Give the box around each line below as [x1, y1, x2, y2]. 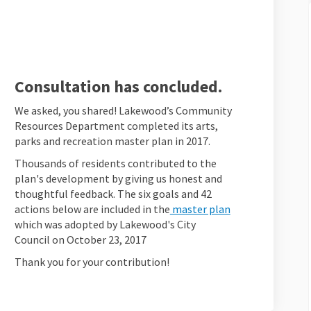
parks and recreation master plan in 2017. [14, 134, 210, 149]
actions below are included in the [14, 202, 170, 217]
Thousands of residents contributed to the [14, 156, 217, 171]
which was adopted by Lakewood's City [14, 217, 196, 232]
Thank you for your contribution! [14, 255, 169, 269]
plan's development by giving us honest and [14, 171, 222, 186]
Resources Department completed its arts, [14, 119, 218, 133]
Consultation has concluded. [14, 76, 222, 98]
